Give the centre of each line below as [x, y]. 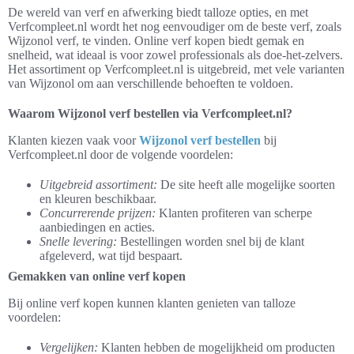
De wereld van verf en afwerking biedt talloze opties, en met [158, 13]
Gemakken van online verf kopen [97, 277]
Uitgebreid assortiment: [98, 185]
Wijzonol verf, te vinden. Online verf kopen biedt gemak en [156, 41]
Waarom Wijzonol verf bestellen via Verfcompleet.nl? [150, 114]
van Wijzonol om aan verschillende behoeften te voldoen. [151, 84]
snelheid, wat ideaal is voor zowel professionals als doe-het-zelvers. [175, 55]
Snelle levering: [78, 242]
